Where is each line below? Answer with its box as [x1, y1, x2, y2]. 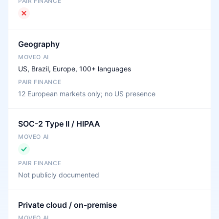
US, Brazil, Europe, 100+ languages [18, 65, 131, 73]
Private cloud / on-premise [18, 200, 117, 210]
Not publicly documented [18, 171, 99, 179]
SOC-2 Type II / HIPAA [18, 119, 100, 129]
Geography [18, 39, 60, 49]
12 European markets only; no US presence [18, 89, 155, 98]
